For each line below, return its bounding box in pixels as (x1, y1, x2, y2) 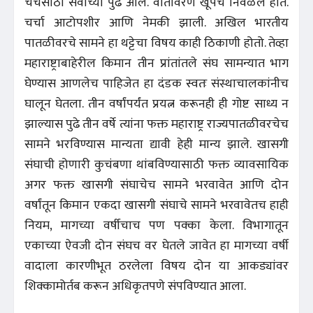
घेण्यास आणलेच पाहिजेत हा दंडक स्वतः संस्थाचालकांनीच (24, 73, 289, 94)
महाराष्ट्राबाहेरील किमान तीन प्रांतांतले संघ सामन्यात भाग (24, 52, 289, 74)
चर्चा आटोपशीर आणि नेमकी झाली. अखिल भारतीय (24, 12, 289, 34)
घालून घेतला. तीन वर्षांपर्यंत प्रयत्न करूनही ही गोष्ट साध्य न (24, 93, 289, 115)
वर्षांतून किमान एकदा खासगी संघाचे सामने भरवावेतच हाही (24, 194, 289, 216)
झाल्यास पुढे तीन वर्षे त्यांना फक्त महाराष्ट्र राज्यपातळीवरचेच (24, 113, 289, 135)
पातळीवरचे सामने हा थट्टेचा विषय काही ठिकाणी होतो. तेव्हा (24, 32, 289, 54)
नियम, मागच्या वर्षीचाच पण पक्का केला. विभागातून (24, 214, 289, 236)
